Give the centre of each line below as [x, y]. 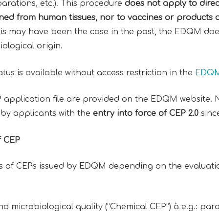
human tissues [66, 17]
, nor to [111, 17]
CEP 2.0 [184, 114]
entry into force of [131, 114]
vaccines [145, 17]
